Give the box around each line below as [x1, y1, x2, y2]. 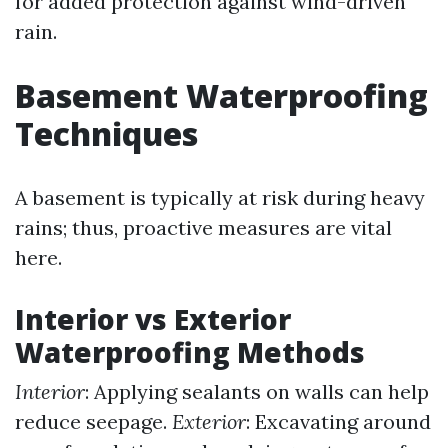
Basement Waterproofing [15, 74, 428, 117]
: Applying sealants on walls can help [85, 379, 429, 404]
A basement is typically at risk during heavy [15, 185, 425, 210]
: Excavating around [246, 409, 431, 434]
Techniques [15, 112, 198, 155]
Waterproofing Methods [15, 333, 365, 371]
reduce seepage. [15, 409, 172, 434]
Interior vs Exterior [15, 300, 291, 338]
